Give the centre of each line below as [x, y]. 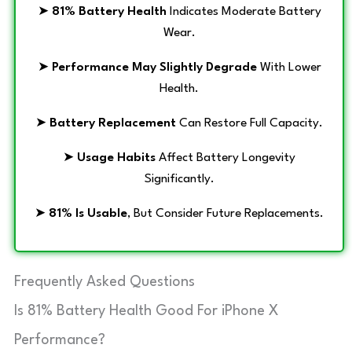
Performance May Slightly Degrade [154, 67]
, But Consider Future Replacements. [225, 213]
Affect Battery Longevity [225, 158]
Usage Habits [116, 158]
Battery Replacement [113, 123]
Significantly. [179, 179]
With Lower [289, 67]
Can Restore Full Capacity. [249, 123]
